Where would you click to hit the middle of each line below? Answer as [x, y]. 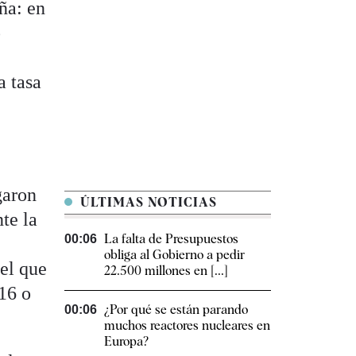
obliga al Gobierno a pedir [174, 255]
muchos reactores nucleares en [187, 326]
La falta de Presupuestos [171, 239]
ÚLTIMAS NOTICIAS [147, 203]
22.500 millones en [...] [166, 271]
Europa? [126, 342]
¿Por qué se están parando [176, 310]
